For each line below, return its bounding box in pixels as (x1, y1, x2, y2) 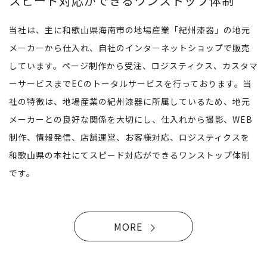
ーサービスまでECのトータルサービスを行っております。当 (9, 77, 252, 89)
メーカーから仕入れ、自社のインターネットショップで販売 (9, 41, 250, 54)
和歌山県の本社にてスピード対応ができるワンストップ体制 (9, 148, 250, 161)
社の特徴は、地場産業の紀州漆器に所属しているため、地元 (9, 95, 250, 107)
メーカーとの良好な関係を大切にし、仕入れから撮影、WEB (9, 113, 253, 125)
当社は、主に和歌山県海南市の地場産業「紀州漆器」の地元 (9, 23, 250, 36)
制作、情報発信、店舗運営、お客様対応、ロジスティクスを (9, 131, 250, 143)
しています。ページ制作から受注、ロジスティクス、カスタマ (9, 59, 258, 72)
